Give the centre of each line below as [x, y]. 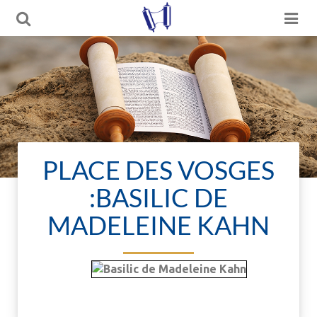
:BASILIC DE [158, 197]
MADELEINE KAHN [158, 225]
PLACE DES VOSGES [158, 170]
